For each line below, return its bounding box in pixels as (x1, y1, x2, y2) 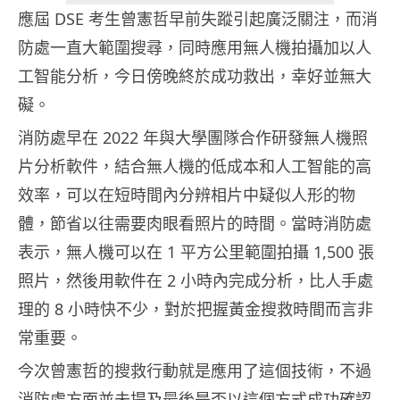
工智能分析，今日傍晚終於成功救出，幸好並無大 (18, 65, 371, 87)
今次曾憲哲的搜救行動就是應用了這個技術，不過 (18, 360, 371, 382)
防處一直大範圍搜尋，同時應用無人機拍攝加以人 (18, 37, 371, 59)
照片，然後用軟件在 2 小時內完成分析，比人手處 (18, 270, 373, 292)
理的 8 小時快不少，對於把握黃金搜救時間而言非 (18, 298, 373, 321)
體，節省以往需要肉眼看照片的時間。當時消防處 (18, 212, 371, 235)
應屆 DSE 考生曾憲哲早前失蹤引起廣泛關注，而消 (18, 8, 378, 30)
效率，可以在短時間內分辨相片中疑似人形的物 (18, 184, 355, 206)
